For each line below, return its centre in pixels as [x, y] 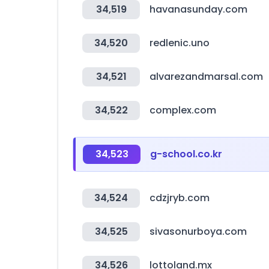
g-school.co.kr [186, 154]
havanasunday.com [198, 9]
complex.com [183, 110]
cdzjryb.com [180, 198]
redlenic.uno [180, 43]
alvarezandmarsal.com [206, 77]
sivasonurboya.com [198, 231]
